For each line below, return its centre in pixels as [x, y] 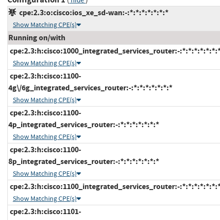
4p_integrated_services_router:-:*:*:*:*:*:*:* [84, 124]
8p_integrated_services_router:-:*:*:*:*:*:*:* [84, 161]
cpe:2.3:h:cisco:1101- [45, 211]
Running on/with [37, 37]
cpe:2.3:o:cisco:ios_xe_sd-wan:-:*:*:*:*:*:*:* [92, 12]
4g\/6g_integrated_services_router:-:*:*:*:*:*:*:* [90, 87]
